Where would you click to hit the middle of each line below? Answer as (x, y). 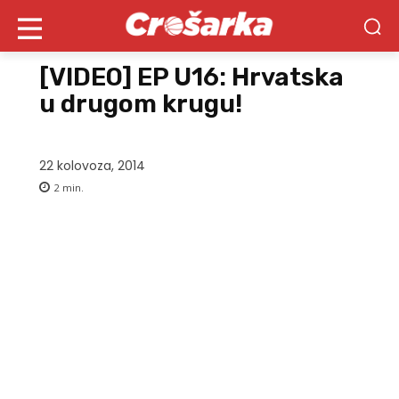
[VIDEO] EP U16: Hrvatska (191, 77)
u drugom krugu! (141, 104)
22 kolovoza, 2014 (92, 166)
